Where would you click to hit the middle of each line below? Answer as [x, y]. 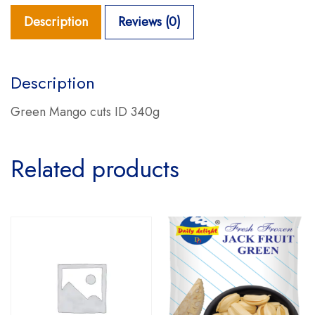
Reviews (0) [149, 22]
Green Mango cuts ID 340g [85, 112]
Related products [95, 169]
